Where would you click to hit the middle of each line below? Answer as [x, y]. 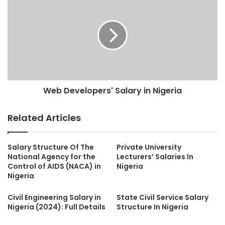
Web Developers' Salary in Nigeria [113, 91]
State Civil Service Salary [162, 197]
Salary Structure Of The [51, 147]
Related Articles [44, 118]
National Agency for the [51, 157]
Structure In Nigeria [152, 207]
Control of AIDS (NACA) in [54, 166]
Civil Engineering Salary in [54, 197]
